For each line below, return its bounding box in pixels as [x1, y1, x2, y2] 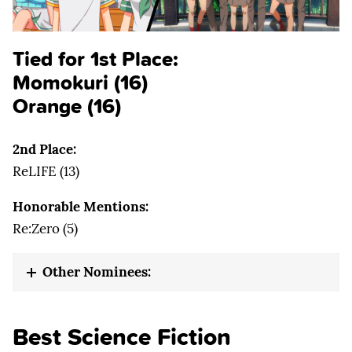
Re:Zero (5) [13, 219, 78, 237]
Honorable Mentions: [13, 197, 148, 215]
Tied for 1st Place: [13, 42, 178, 74]
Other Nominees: [42, 262, 151, 280]
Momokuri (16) [13, 66, 148, 97]
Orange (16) [13, 90, 121, 121]
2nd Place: [13, 140, 76, 158]
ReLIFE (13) [13, 162, 79, 180]
